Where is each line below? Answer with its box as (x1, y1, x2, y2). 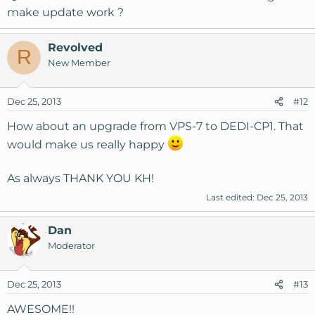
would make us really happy (7, 138, 167, 152)
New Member (48, 56, 110, 68)
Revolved (48, 40, 103, 54)
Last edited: (206, 192, 257, 203)
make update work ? (7, 5, 124, 19)
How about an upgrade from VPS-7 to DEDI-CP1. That (7, 119, 304, 133)
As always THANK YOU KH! (7, 172, 154, 186)
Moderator (48, 240, 95, 252)
